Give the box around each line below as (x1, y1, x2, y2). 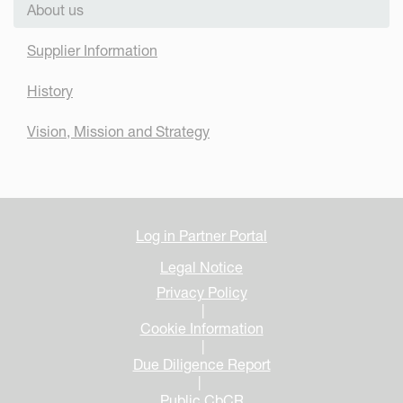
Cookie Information (139, 319, 264, 338)
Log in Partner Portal (136, 227, 267, 246)
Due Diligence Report (132, 355, 271, 374)
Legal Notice (160, 258, 243, 277)
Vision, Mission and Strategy (27, 121, 210, 140)
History (27, 81, 73, 100)
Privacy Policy (156, 283, 247, 302)
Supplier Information (27, 41, 157, 60)
